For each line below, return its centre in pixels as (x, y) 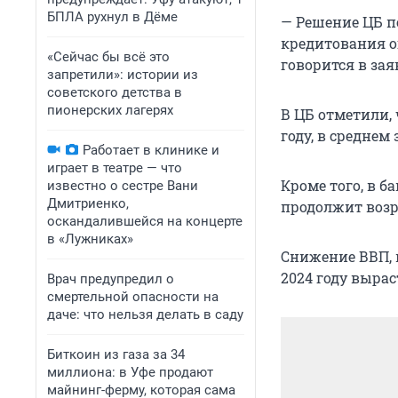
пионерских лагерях (110, 110)
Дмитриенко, (88, 203)
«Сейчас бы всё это (108, 57)
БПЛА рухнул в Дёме (112, 17)
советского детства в (115, 92)
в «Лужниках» (90, 239)
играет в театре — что (115, 168)
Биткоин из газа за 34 (116, 354)
